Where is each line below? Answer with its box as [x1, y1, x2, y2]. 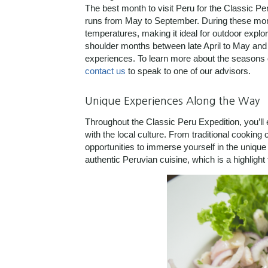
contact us [85, 66, 126, 77]
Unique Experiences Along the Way [85, 96, 260, 107]
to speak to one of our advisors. [126, 66, 251, 77]
